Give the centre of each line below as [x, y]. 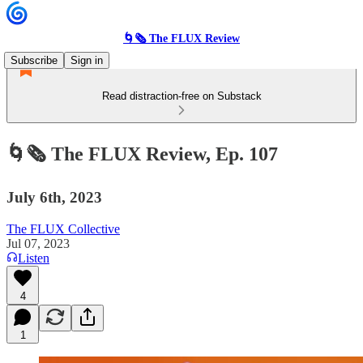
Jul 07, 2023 [38, 243]
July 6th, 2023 [54, 197]
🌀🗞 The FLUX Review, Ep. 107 [142, 154]
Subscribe [34, 60]
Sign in [87, 60]
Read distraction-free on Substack [181, 96]
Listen [34, 258]
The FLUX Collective [63, 228]
